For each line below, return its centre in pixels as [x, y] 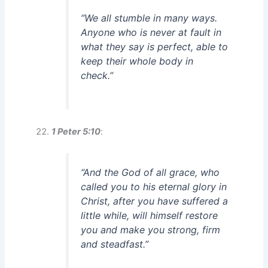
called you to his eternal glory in [154, 186]
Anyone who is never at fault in [151, 32]
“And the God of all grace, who [150, 172]
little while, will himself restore [150, 215]
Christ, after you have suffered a [155, 201]
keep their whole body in [137, 61]
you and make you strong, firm [151, 229]
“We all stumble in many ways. [149, 18]
